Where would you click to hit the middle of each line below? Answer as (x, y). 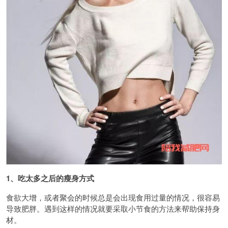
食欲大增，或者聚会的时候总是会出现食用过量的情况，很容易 (113, 197)
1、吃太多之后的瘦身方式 (50, 178)
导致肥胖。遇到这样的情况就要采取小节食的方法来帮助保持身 (113, 208)
